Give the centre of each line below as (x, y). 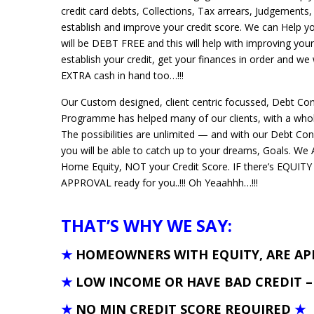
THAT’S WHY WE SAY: (146, 225)
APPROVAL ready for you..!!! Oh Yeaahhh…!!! (159, 182)
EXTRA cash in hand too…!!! (122, 75)
